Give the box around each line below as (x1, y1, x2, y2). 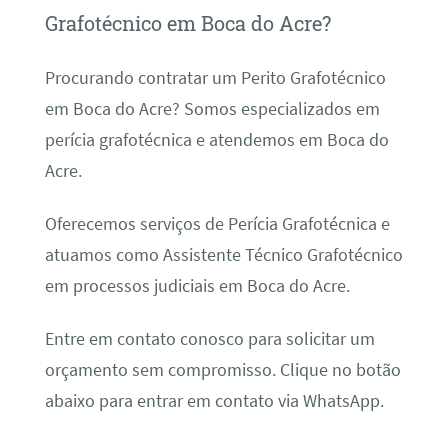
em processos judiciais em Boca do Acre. (44, 274, 350, 297)
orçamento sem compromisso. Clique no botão (44, 359, 401, 382)
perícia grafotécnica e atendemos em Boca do (44, 128, 389, 151)
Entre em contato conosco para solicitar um (44, 328, 375, 351)
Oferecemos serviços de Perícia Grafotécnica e (44, 212, 390, 235)
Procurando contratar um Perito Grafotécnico (44, 66, 386, 89)
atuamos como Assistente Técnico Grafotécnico (44, 243, 403, 266)
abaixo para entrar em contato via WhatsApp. (44, 390, 384, 413)
